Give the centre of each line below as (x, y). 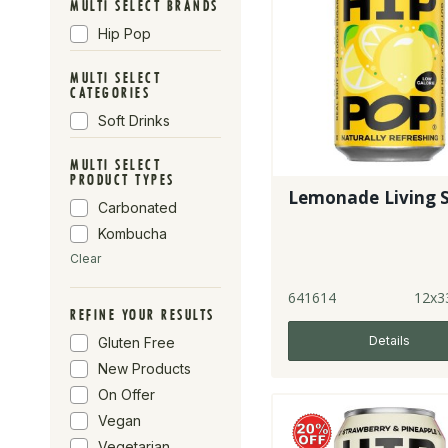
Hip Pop (124, 33)
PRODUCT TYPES (122, 180)
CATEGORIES (110, 93)
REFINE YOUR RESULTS (142, 315)
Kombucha (132, 233)
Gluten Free (136, 342)
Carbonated (137, 207)
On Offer (126, 394)
